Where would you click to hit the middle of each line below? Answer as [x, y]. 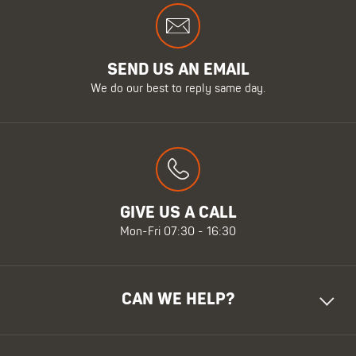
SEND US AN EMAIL [178, 70]
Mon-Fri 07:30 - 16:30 [178, 232]
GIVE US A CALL [178, 213]
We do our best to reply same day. [178, 89]
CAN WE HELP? [178, 300]
